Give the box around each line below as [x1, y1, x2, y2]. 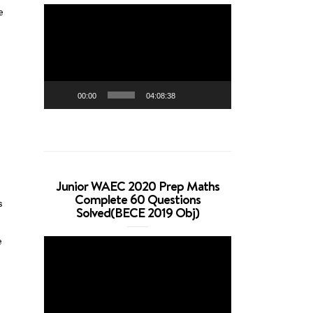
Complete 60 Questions [75, 190, 201, 209]
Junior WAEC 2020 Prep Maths [56, 177, 220, 196]
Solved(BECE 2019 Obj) [76, 203, 200, 222]
